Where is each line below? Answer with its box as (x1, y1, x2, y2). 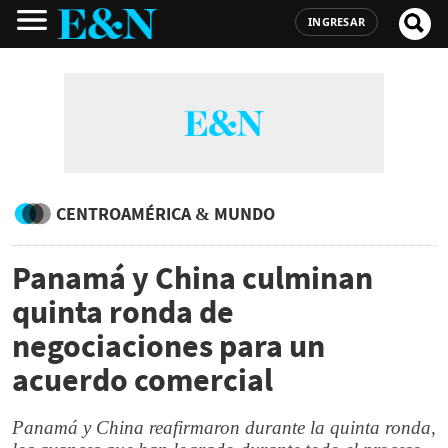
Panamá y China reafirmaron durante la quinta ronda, (12, 417, 436, 438)
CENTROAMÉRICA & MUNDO (56, 202, 275, 225)
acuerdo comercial (12, 360, 273, 400)
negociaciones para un (12, 326, 325, 366)
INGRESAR (308, 14, 365, 29)
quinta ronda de (12, 292, 234, 332)
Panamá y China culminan (12, 258, 373, 298)
